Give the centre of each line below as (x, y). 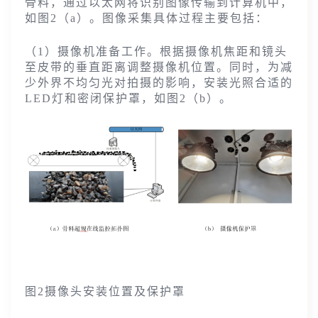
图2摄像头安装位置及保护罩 (105, 292)
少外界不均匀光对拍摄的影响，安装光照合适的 (159, 83)
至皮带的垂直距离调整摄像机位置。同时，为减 (159, 67)
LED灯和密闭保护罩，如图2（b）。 (128, 99)
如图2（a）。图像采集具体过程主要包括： (147, 18)
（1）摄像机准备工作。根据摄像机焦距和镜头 (156, 52)
